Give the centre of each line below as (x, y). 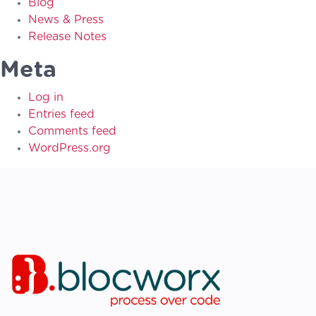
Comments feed (72, 131)
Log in (46, 97)
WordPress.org (69, 148)
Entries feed (61, 114)
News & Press (66, 19)
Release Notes (67, 36)
